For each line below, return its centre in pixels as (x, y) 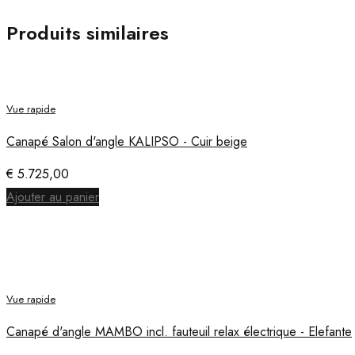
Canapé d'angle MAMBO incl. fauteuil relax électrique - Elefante (179, 332)
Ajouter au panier (53, 197)
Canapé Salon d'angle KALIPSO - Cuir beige (127, 142)
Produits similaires (88, 33)
